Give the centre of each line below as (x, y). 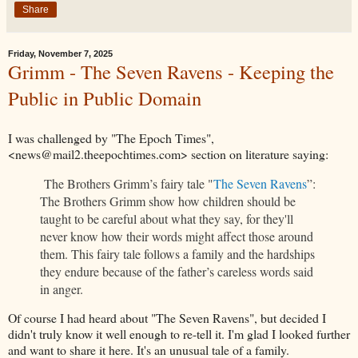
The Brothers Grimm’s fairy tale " (129, 183)
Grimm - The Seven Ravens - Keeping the (171, 71)
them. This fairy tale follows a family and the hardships (177, 253)
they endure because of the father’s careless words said (177, 271)
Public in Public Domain (105, 97)
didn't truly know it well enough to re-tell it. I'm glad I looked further (179, 334)
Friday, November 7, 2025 (60, 53)
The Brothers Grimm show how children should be (168, 201)
